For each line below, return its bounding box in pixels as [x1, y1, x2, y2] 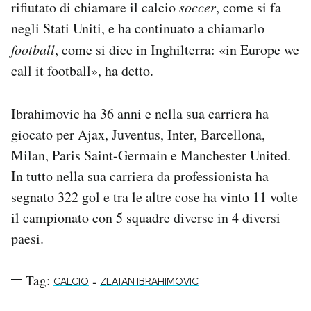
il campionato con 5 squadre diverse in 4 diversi [11, 208, 280, 227]
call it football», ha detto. [11, 60, 153, 80]
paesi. [11, 228, 44, 248]
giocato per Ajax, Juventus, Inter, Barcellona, [11, 124, 265, 144]
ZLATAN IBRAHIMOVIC [100, 274, 199, 287]
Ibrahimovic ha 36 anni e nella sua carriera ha [11, 103, 269, 123]
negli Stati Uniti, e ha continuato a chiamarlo [11, 18, 264, 37]
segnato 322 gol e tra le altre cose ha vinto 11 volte [11, 187, 298, 206]
